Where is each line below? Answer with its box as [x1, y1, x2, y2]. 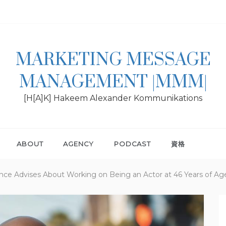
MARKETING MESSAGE [15, 49, 211, 71]
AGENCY [63, 140, 94, 148]
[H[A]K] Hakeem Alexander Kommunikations [24, 93, 202, 103]
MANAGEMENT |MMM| [19, 71, 207, 93]
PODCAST [114, 140, 151, 148]
